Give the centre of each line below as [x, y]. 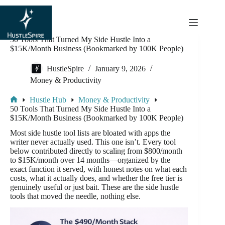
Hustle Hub [48, 100]
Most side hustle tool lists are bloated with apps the [90, 133]
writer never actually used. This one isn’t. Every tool [93, 142]
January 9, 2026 [120, 69]
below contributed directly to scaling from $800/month [96, 151]
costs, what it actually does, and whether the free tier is [96, 178]
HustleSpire [65, 69]
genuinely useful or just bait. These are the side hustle [94, 187]
